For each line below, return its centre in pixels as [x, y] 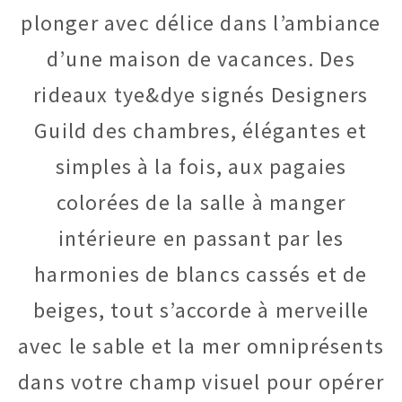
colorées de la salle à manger [201, 203]
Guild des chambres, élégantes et [201, 131]
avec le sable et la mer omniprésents [201, 346]
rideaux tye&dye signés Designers [201, 95]
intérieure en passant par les [201, 239]
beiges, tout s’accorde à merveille [201, 310]
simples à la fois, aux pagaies [201, 167]
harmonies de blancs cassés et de [201, 275]
